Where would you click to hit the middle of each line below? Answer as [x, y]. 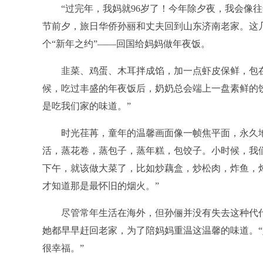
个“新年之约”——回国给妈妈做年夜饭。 [126, 44]
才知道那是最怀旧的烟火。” [101, 186]
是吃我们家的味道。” [87, 106]
